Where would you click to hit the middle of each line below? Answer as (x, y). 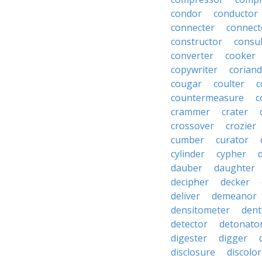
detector (189, 224)
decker (235, 182)
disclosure (193, 252)
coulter (229, 84)
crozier (241, 126)
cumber (187, 140)
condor (186, 13)
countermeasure (207, 98)
